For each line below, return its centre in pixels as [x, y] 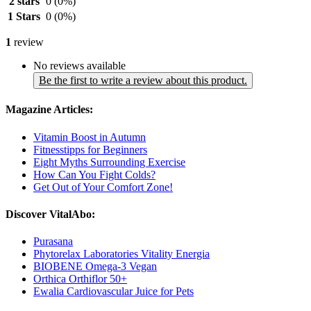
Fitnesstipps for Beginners [90, 149]
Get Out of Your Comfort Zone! [103, 187]
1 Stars [24, 17]
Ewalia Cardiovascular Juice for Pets [114, 292]
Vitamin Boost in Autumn [90, 137]
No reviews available [79, 66]
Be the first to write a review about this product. [143, 81]
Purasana [53, 242]
